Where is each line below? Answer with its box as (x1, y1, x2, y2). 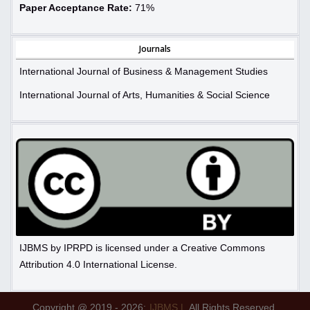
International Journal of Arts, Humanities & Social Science (19, 89, 270, 101)
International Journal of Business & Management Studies (19, 66, 268, 77)
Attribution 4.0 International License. (19, 258, 177, 270)
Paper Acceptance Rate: (19, 2, 132, 14)
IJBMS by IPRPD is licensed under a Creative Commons (19, 241, 265, 253)
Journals (139, 43, 171, 55)
